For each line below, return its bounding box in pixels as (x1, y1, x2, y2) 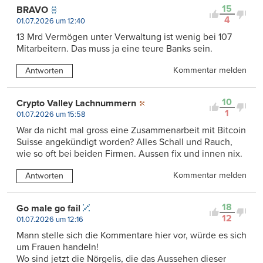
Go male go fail (16, 202, 80, 214)
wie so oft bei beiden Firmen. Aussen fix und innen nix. (16, 147, 242, 160)
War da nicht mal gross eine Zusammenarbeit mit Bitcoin (16, 124, 246, 136)
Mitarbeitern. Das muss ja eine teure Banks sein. (16, 43, 213, 55)
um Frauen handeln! (16, 241, 99, 253)
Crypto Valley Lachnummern (16, 97, 136, 109)
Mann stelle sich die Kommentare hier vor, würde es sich (16, 229, 247, 241)
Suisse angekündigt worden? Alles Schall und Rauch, (16, 136, 232, 148)
